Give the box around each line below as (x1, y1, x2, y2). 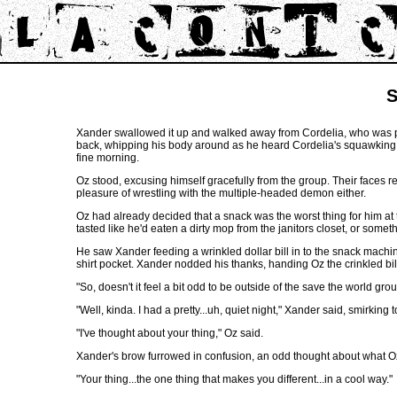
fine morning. (76, 152, 139, 164)
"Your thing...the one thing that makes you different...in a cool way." (76, 373, 393, 385)
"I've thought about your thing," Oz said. (76, 327, 263, 339)
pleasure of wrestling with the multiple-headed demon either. (76, 187, 366, 199)
